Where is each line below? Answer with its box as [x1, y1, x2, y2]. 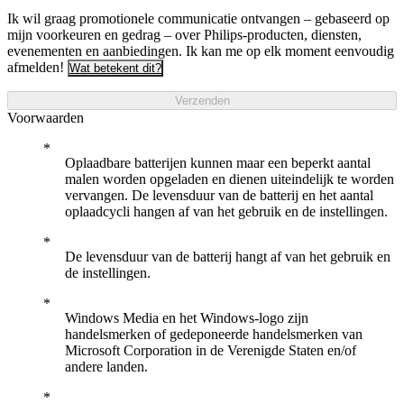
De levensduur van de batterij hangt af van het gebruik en [65, 248, 390, 264]
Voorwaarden [7, 109, 84, 125]
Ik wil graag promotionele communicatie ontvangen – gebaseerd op [7, 10, 390, 26]
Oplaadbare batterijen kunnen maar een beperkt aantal [65, 154, 371, 170]
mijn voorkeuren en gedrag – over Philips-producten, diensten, [7, 26, 362, 42]
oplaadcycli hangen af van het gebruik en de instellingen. [65, 203, 388, 219]
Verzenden [174, 93, 230, 107]
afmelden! [7, 59, 64, 75]
